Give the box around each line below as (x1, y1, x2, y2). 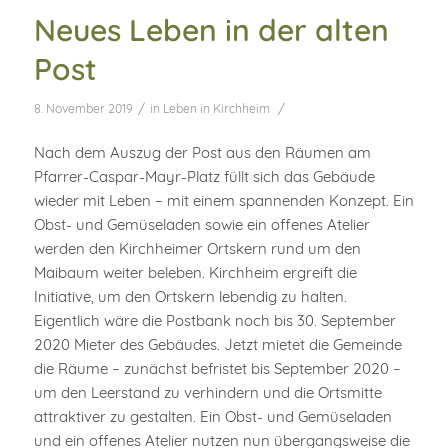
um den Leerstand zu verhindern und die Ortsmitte (33, 383, 382, 403)
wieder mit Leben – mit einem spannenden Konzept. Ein (33, 191, 414, 211)
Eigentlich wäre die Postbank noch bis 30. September (33, 311, 396, 331)
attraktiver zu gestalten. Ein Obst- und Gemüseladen (33, 407, 392, 427)
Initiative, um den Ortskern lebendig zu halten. (33, 287, 347, 307)
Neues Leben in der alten (33, 10, 389, 49)
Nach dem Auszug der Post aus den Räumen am (33, 143, 371, 163)
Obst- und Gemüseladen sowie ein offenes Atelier (33, 215, 370, 235)
